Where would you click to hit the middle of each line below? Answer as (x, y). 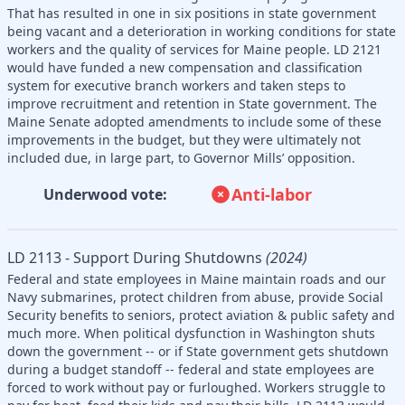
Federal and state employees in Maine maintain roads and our (197, 278)
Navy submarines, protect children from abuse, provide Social (195, 297)
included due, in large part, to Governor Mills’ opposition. (181, 157)
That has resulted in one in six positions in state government (192, 13)
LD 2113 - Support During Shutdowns (135, 257)
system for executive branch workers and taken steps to (176, 85)
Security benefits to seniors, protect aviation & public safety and (201, 315)
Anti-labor (272, 194)
